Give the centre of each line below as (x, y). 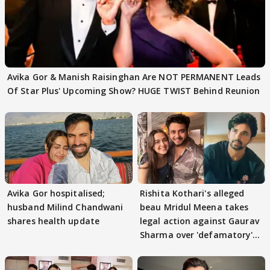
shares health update (53, 221)
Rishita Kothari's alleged (192, 193)
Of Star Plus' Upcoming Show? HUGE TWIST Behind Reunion (134, 91)
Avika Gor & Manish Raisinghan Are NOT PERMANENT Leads (134, 77)
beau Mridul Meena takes (194, 207)
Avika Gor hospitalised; (56, 193)
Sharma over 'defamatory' (196, 235)
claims (154, 249)
